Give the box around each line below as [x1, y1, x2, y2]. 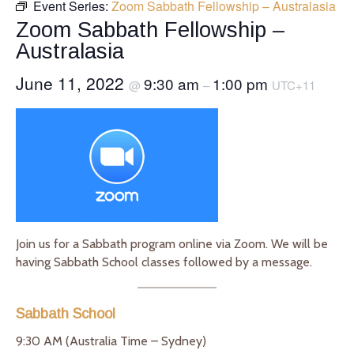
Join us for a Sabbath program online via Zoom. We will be [16, 235, 328, 251]
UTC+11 [272, 76, 315, 93]
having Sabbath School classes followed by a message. [16, 254, 312, 269]
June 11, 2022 [16, 70, 129, 95]
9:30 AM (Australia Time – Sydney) [16, 333, 209, 348]
